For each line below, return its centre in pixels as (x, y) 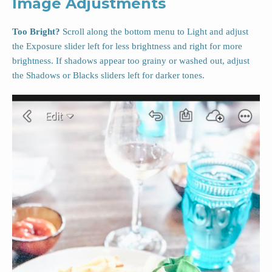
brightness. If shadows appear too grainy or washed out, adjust (131, 61)
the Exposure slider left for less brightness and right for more (127, 46)
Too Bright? (36, 32)
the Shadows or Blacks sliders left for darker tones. (108, 76)
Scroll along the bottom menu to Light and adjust (154, 32)
